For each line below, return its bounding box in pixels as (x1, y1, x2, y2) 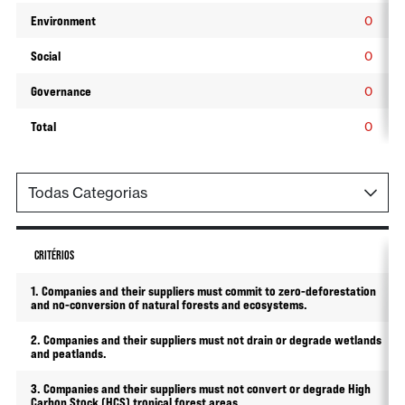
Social (30, 48, 61, 63)
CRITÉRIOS (33, 248, 74, 262)
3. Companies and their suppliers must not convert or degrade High (30, 381, 371, 396)
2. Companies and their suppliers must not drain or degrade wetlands (30, 332, 381, 347)
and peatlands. (30, 345, 107, 361)
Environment (30, 13, 96, 28)
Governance (30, 83, 91, 99)
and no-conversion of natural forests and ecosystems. (30, 297, 307, 312)
